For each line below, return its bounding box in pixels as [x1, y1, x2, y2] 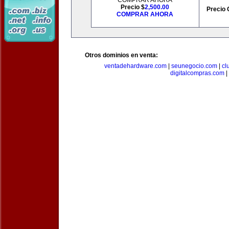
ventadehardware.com [104, 62, 167, 70]
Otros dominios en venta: [85, 52, 158, 59]
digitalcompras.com [170, 70, 224, 77]
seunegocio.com [171, 62, 217, 70]
